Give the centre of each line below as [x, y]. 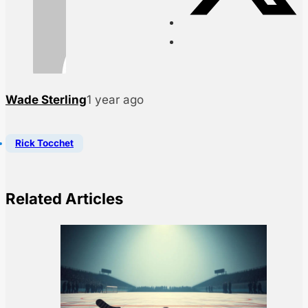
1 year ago [115, 100]
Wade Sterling [46, 100]
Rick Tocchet [44, 143]
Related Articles [64, 198]
